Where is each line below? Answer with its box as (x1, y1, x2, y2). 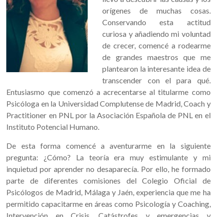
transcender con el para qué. (102, 75, 211, 85)
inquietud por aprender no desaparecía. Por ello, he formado (6, 164, 211, 173)
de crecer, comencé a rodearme (102, 40, 211, 50)
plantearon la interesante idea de (102, 63, 211, 73)
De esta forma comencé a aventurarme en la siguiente (6, 140, 211, 150)
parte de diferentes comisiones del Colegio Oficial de (6, 175, 211, 185)
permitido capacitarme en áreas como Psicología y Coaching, (6, 199, 211, 208)
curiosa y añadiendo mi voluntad (102, 29, 211, 38)
